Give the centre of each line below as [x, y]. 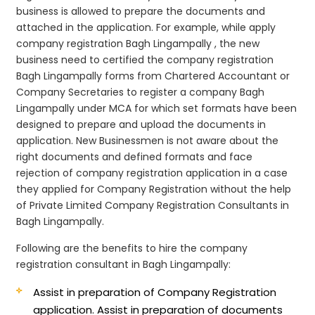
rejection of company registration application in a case [152, 173]
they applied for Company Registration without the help [154, 189]
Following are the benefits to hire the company [132, 248]
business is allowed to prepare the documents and [141, 11]
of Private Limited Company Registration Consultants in [153, 205]
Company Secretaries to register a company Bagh [141, 92]
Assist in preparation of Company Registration [155, 292]
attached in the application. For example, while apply [146, 27]
